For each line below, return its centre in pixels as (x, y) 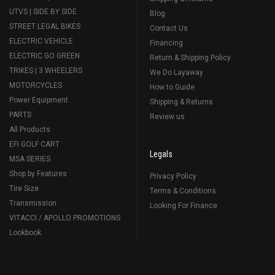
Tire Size (24, 188)
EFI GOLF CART (34, 144)
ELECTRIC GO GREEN (45, 56)
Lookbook (25, 232)
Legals (161, 154)
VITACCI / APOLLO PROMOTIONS (65, 218)
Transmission (33, 203)
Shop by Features (38, 173)
